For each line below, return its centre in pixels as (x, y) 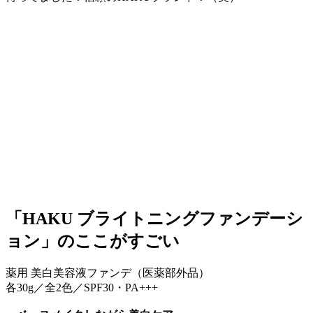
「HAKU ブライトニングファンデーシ (154, 218)
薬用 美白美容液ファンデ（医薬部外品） (108, 272)
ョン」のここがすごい (93, 241)
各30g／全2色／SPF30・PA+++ (82, 287)
